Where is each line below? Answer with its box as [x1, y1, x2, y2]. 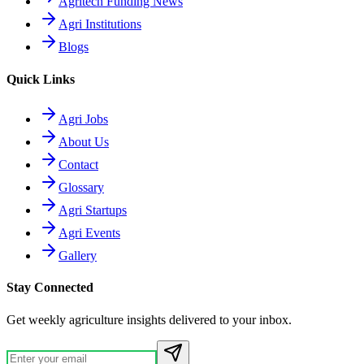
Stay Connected [6, 280, 93, 295]
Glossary [58, 180, 104, 194]
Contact [58, 158, 98, 171]
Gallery [58, 249, 97, 262]
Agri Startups [58, 203, 127, 217]
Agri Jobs [58, 112, 108, 126]
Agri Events [58, 226, 120, 240]
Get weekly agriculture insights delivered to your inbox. [6, 312, 292, 327]
